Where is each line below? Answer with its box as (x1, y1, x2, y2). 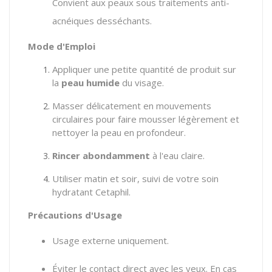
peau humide (61, 76, 120, 89)
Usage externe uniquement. (52, 234, 169, 246)
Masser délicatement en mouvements (52, 99, 211, 112)
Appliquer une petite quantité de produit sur (52, 63, 236, 75)
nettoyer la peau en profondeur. (52, 126, 186, 138)
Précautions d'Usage (28, 208, 122, 221)
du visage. (120, 76, 164, 89)
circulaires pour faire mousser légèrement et (52, 112, 239, 125)
